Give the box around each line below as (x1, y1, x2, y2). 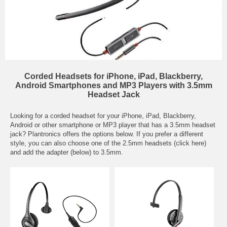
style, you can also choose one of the (10, 139, 123, 147)
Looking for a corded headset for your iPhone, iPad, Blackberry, (10, 112, 196, 120)
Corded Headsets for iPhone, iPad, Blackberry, (24, 72, 203, 81)
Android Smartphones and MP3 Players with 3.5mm (15, 81, 212, 90)
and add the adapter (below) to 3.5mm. (10, 148, 123, 156)
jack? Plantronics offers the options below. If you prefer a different (10, 130, 203, 138)
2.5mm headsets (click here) (123, 139, 206, 147)
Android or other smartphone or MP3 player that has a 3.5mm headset (10, 121, 215, 129)
